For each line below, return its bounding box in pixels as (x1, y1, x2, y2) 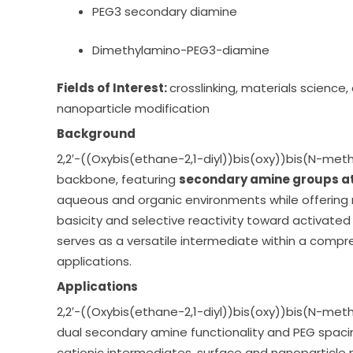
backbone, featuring (57, 171, 179, 188)
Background (57, 125, 136, 143)
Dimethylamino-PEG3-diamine (92, 41, 269, 58)
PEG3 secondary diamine (92, 3, 240, 20)
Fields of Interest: (57, 80, 169, 97)
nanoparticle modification (57, 100, 210, 117)
